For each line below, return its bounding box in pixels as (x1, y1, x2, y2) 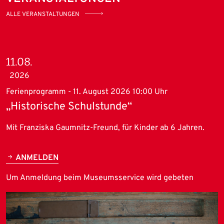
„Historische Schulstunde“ (6, 99, 132, 113)
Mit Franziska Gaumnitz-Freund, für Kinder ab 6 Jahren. (6, 122, 204, 133)
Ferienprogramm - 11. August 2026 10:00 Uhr (6, 86, 167, 97)
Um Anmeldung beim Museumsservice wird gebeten (6, 172, 193, 183)
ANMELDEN (14, 152, 58, 163)
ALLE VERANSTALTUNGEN (6, 10, 79, 18)
